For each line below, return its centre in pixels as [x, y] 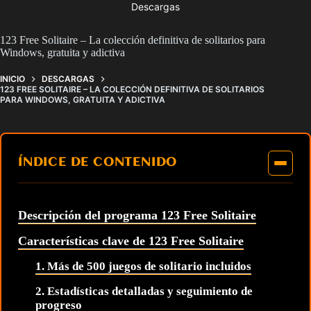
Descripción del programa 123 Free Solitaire [137, 216]
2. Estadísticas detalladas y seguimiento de [144, 292]
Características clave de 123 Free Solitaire [131, 241]
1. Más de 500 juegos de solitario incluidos [143, 267]
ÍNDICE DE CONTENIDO [98, 163]
